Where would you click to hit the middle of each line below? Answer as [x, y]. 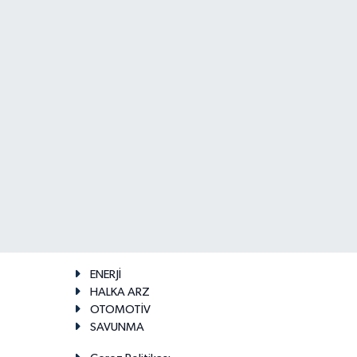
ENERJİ [105, 274]
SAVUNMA [117, 327]
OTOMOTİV [120, 309]
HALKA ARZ [120, 292]
